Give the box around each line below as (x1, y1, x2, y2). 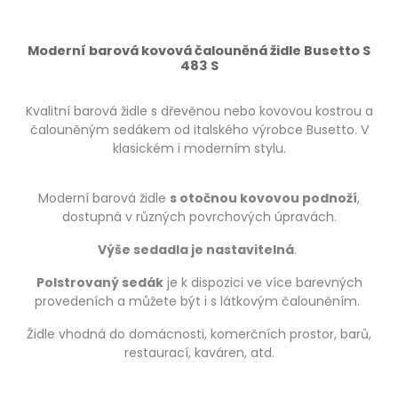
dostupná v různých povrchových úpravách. (61, 208, 337, 227)
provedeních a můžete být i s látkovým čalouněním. (35, 292, 363, 311)
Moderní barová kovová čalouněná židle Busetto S (28, 42, 370, 60)
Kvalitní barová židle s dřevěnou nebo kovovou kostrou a (25, 102, 373, 121)
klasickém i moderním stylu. (112, 139, 286, 158)
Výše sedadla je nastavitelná (98, 241, 294, 259)
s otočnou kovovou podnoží (170, 189, 357, 208)
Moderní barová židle (38, 189, 170, 208)
